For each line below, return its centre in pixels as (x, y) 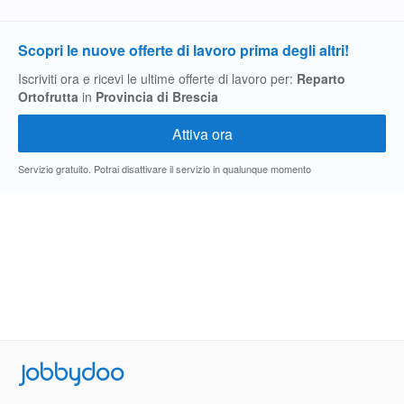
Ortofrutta (48, 96)
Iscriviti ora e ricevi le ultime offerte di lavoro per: (157, 78)
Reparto (321, 78)
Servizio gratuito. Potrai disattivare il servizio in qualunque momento (165, 169)
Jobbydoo (71, 372)
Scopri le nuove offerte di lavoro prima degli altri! (184, 50)
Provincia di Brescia (157, 96)
